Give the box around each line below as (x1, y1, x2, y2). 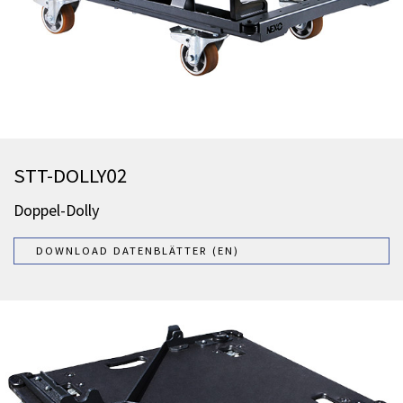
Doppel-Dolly (13, 200, 100, 221)
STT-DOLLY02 (13, 162, 127, 188)
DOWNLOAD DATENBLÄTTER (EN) (36, 244, 239, 258)
